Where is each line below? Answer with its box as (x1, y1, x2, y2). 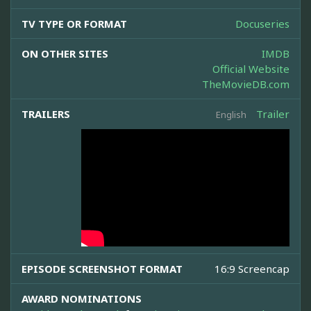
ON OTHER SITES (22, 47, 108, 61)
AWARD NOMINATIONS (22, 292, 142, 306)
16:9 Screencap (215, 262, 289, 276)
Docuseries (235, 17, 289, 31)
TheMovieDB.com (202, 77, 289, 92)
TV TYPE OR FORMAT (22, 17, 127, 31)
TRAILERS (22, 107, 70, 121)
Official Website (212, 62, 289, 76)
